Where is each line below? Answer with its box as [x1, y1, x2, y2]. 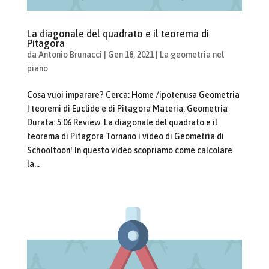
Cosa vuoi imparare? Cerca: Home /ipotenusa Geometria [26, 90, 240, 100]
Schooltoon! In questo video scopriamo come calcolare [26, 145, 232, 156]
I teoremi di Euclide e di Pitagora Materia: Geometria [26, 104, 228, 114]
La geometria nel [159, 50, 224, 60]
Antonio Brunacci [38, 50, 102, 60]
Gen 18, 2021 [107, 50, 154, 60]
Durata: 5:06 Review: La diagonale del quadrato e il [26, 118, 217, 128]
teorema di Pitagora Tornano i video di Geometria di [26, 131, 224, 142]
